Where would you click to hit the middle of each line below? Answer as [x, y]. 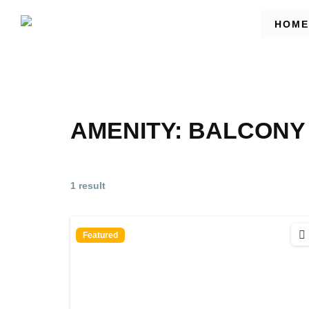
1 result [88, 185]
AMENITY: [129, 130]
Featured [100, 235]
